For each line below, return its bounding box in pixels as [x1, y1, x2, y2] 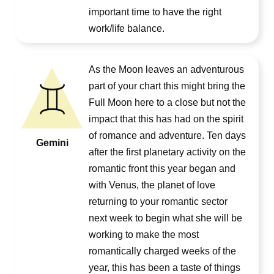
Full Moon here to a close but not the [89, 97, 246, 108]
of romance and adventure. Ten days [89, 130, 246, 141]
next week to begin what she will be [89, 213, 242, 223]
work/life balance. [89, 23, 165, 34]
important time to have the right [89, 7, 221, 17]
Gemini [35, 138, 68, 148]
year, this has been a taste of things [89, 262, 240, 273]
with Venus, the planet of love [89, 180, 215, 190]
